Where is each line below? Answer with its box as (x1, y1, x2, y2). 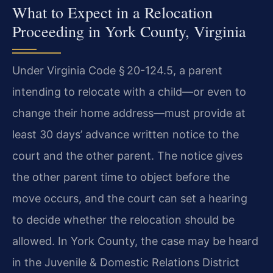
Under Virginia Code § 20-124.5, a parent (12, 63, 222, 77)
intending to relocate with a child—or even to (12, 85, 246, 98)
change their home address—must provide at (12, 106, 246, 119)
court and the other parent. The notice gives (12, 149, 243, 162)
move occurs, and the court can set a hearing (12, 191, 247, 205)
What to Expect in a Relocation (12, 1, 213, 23)
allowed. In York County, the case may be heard (12, 234, 258, 247)
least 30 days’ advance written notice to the (12, 127, 239, 141)
